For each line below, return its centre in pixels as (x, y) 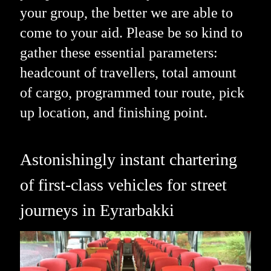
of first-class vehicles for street (123, 184)
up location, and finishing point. (113, 112)
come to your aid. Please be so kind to (131, 32)
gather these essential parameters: (119, 52)
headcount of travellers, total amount (128, 72)
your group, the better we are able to (126, 12)
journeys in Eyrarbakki (97, 210)
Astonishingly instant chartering (128, 159)
